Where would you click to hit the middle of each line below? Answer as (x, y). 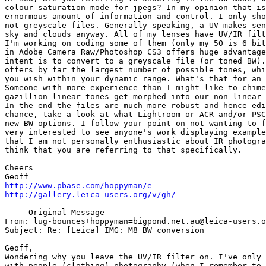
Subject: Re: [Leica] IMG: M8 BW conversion (104, 230)
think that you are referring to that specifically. (123, 150)
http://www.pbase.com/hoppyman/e (78, 186)
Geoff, (19, 248)
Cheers (19, 168)
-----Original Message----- (66, 212)
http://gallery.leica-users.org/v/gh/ (90, 194)
